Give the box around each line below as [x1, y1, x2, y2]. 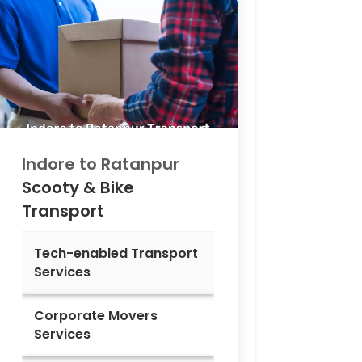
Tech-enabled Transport [34, 244, 198, 263]
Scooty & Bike [22, 176, 134, 200]
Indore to [22, 153, 101, 176]
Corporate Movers [34, 306, 158, 326]
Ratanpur [101, 153, 179, 176]
